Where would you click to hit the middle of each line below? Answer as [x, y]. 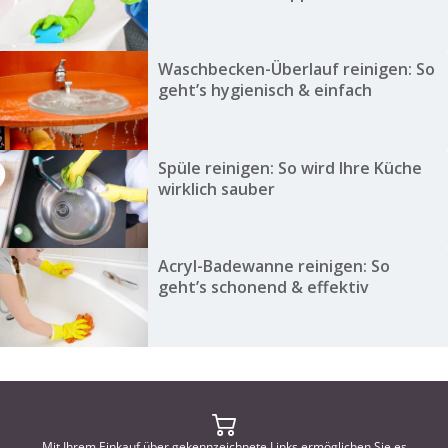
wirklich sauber [216, 188]
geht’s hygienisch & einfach [264, 90]
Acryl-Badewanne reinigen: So [273, 266]
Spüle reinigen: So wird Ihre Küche [289, 167]
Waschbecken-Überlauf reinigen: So [296, 69]
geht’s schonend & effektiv [263, 287]
